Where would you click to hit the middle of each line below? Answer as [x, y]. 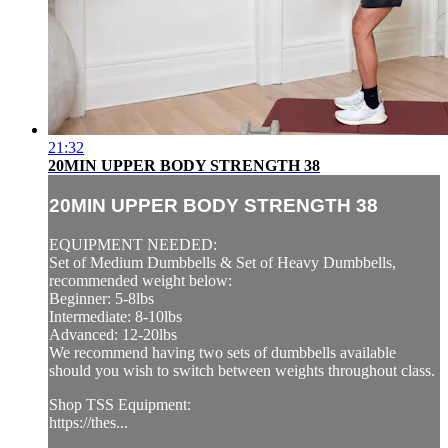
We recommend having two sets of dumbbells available [222, 352]
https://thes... [88, 422]
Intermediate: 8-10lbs [115, 316]
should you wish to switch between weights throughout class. [242, 370]
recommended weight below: [140, 280]
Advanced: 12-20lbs [113, 334]
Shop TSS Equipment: [120, 404]
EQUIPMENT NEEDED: [133, 244]
